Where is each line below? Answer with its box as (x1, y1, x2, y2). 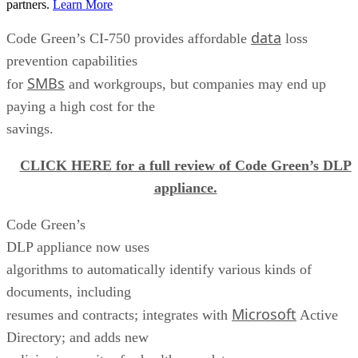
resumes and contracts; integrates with (6, 306, 232, 323)
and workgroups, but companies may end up (65, 75, 326, 92)
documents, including (6, 283, 131, 300)
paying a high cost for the (6, 97, 155, 114)
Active (296, 306, 338, 323)
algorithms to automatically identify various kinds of (6, 261, 312, 277)
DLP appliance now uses (6, 238, 149, 255)
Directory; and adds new (6, 328, 149, 345)
